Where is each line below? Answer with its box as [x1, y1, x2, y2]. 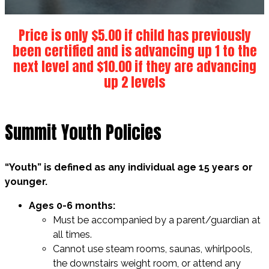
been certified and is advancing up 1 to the [12, 40, 257, 61]
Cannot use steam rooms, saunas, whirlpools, [53, 243, 252, 255]
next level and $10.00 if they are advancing [13, 56, 256, 76]
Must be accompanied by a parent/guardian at [53, 214, 261, 226]
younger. [5, 175, 47, 187]
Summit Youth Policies [5, 119, 162, 146]
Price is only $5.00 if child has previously [18, 25, 251, 45]
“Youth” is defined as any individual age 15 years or [5, 161, 253, 173]
